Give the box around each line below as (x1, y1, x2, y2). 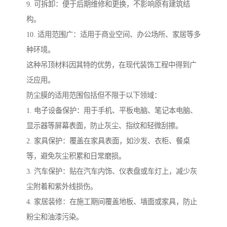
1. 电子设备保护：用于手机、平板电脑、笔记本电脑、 (26, 106, 197, 115)
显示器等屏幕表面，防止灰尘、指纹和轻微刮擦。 (26, 122, 182, 130)
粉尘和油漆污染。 (26, 213, 83, 221)
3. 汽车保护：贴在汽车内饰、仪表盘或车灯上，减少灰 (26, 167, 197, 176)
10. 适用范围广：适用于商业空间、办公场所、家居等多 (26, 30, 201, 39)
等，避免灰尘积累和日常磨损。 (26, 152, 126, 161)
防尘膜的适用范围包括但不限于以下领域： (26, 91, 161, 100)
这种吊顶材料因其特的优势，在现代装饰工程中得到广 (26, 61, 197, 69)
